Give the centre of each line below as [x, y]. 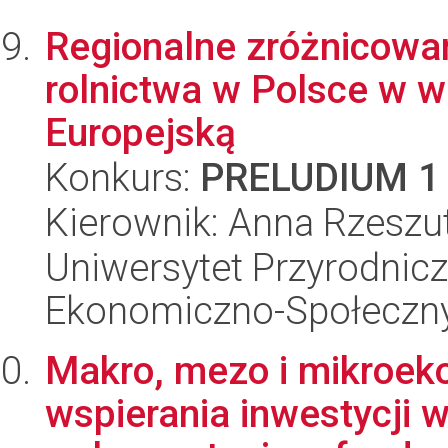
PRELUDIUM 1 [320, 177]
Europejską [140, 132]
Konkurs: [122, 177]
